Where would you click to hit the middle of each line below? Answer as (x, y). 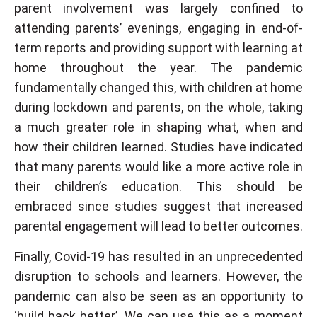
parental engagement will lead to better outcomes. (158, 226)
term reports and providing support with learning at (158, 47)
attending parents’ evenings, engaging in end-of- (158, 28)
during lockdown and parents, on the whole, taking (158, 107)
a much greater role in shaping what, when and (158, 127)
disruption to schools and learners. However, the (158, 276)
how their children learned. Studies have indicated (158, 146)
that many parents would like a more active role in (158, 166)
